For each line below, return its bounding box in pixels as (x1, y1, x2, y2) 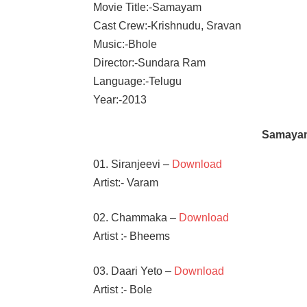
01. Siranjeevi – (93, 158, 173, 170)
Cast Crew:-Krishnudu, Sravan (93, 19, 242, 32)
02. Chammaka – (93, 211, 177, 223)
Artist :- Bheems (93, 230, 171, 242)
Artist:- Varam (93, 176, 159, 188)
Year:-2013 (93, 93, 147, 106)
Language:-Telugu (93, 75, 182, 87)
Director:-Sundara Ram (93, 56, 206, 69)
